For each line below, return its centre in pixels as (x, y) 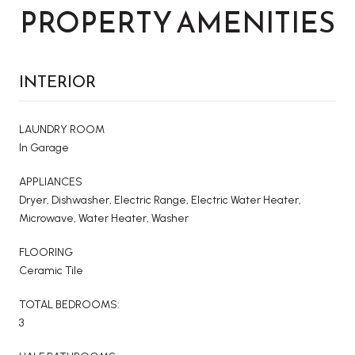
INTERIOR (57, 81)
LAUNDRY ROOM (62, 129)
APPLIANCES (51, 181)
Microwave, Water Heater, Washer (104, 218)
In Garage (44, 147)
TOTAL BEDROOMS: (69, 304)
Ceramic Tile (51, 270)
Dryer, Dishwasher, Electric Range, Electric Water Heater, (160, 200)
